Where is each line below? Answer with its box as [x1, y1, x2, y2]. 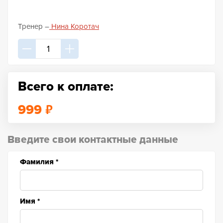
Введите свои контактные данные [7, 133, 178, 146]
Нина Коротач [49, 21, 99, 31]
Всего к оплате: [18, 78, 113, 95]
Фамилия [20, 157, 56, 166]
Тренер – [18, 21, 49, 31]
